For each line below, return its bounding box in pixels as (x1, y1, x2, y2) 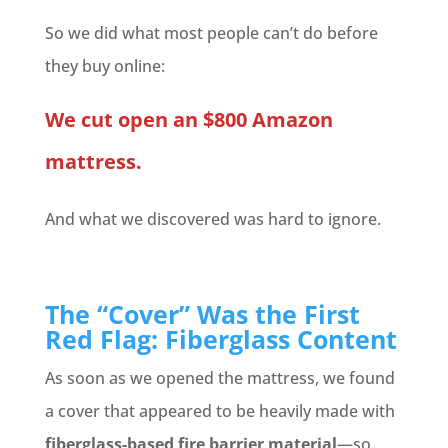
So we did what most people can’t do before (44, 22, 378, 44)
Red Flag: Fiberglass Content (44, 322, 397, 356)
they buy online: (44, 55, 165, 77)
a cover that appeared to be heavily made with (44, 400, 395, 422)
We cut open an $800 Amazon (44, 106, 333, 133)
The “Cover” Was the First (44, 297, 360, 331)
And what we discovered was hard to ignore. (44, 208, 381, 230)
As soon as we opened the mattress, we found (44, 367, 395, 389)
